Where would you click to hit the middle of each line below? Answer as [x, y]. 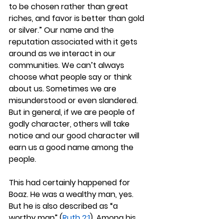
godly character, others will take [70, 124]
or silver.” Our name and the [62, 30]
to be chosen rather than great [69, 7]
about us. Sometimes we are [64, 89]
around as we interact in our [63, 54]
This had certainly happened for [70, 183]
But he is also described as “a [64, 206]
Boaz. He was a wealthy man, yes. [72, 194]
